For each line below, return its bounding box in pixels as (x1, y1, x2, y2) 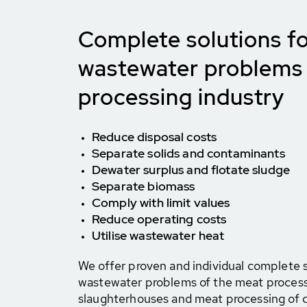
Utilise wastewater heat (92, 228, 225, 243)
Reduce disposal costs (92, 129, 217, 145)
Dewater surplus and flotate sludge (92, 162, 291, 177)
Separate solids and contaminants (92, 145, 285, 161)
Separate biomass (92, 178, 195, 194)
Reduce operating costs (92, 211, 227, 227)
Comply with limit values (92, 195, 230, 210)
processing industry (78, 82, 284, 112)
